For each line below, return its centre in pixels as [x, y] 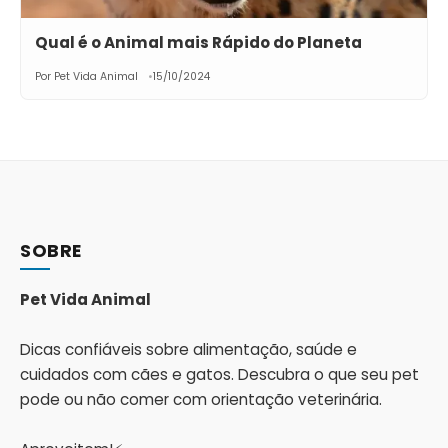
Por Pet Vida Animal [86, 76]
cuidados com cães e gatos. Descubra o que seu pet [219, 374]
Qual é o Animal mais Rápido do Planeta [198, 42]
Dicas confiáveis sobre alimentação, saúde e [188, 349]
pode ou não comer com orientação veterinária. [201, 399]
